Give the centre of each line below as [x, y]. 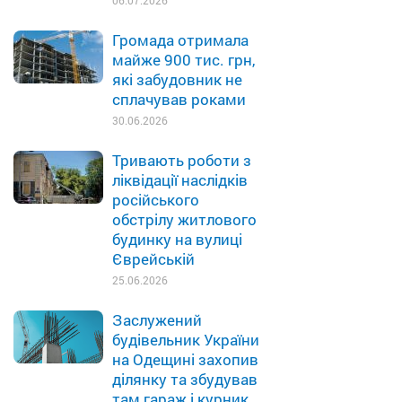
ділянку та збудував [185, 379]
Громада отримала [180, 40]
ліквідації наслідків [180, 180]
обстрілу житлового [184, 219]
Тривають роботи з [182, 160]
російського [156, 200]
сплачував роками [179, 99]
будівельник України [186, 340]
